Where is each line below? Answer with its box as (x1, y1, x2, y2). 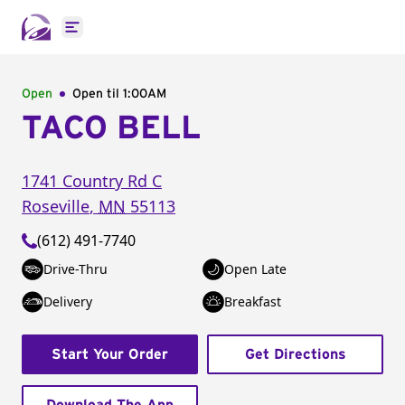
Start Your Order (52, 347, 168, 362)
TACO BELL (22, 112, 201, 145)
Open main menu (71, 26, 191, 47)
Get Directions (244, 347, 346, 362)
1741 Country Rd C (22, 170, 162, 192)
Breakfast (224, 293, 281, 310)
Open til (72, 88, 123, 100)
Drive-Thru (43, 260, 108, 278)
